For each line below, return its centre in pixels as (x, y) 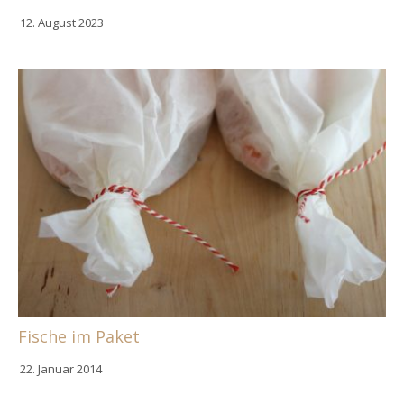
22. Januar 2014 (61, 368)
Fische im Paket (79, 336)
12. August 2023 (62, 23)
